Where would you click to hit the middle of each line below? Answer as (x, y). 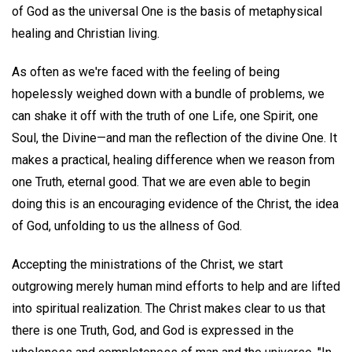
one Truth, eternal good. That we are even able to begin (161, 181)
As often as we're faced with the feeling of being (146, 71)
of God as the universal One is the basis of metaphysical (167, 11)
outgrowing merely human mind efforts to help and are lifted (176, 286)
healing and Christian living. (86, 33)
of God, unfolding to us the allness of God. (127, 225)
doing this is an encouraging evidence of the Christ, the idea (175, 203)
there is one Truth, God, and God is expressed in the (153, 330)
